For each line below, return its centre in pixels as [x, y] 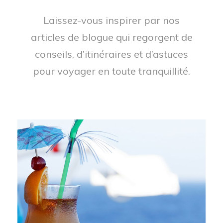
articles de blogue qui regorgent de [111, 37]
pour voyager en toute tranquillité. [111, 71]
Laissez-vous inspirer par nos [111, 20]
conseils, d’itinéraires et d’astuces [111, 54]
